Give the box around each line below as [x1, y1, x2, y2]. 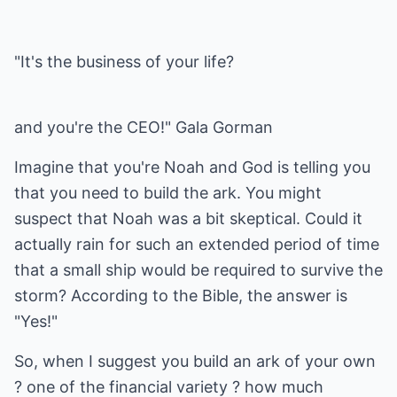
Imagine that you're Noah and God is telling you [14, 158, 370, 176]
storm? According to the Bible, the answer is [14, 286, 347, 305]
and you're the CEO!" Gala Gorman [14, 118, 273, 136]
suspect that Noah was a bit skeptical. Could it [14, 209, 362, 228]
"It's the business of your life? [14, 52, 234, 71]
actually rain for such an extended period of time [14, 235, 379, 253]
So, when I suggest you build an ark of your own [14, 352, 376, 370]
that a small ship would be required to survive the [14, 261, 383, 279]
